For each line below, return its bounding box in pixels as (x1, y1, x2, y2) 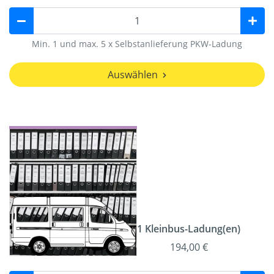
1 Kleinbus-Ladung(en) (137, 222, 240, 236)
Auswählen (108, 68, 158, 82)
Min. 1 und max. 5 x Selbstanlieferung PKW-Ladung (32, 38, 242, 50)
